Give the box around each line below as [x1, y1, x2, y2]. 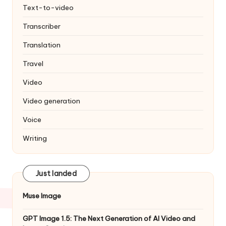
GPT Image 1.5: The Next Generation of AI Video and [23, 213, 195, 223]
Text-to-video [23, 3, 74, 12]
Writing [23, 133, 47, 143]
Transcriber [23, 21, 61, 31]
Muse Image [23, 191, 61, 200]
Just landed [36, 169, 77, 179]
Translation [23, 40, 61, 49]
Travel [23, 59, 43, 68]
